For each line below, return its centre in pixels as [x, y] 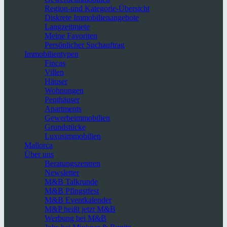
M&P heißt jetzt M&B [80, 209]
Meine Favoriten [71, 36]
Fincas [55, 63]
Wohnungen [64, 91]
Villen [54, 72]
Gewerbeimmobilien [77, 118]
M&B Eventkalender [78, 200]
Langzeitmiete [67, 27]
